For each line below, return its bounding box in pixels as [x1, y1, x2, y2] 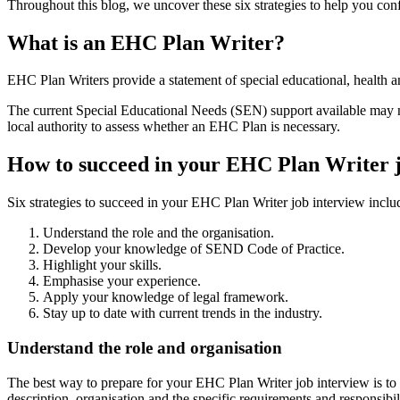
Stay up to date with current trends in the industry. [43, 305, 322, 321]
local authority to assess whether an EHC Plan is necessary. [7, 119, 340, 135]
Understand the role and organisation [7, 337, 282, 357]
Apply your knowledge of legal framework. [43, 289, 288, 305]
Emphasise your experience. [43, 273, 201, 289]
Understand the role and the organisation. [43, 225, 274, 241]
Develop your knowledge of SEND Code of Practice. [43, 241, 345, 257]
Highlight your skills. [43, 257, 162, 273]
